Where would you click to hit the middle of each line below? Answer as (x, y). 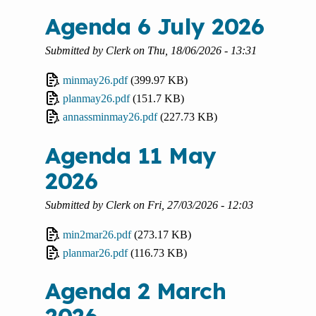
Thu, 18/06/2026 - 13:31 (202, 51)
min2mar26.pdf (97, 234)
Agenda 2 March (135, 291)
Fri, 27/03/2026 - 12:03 (200, 205)
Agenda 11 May (131, 155)
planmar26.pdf (95, 253)
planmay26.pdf (96, 99)
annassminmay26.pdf (110, 117)
